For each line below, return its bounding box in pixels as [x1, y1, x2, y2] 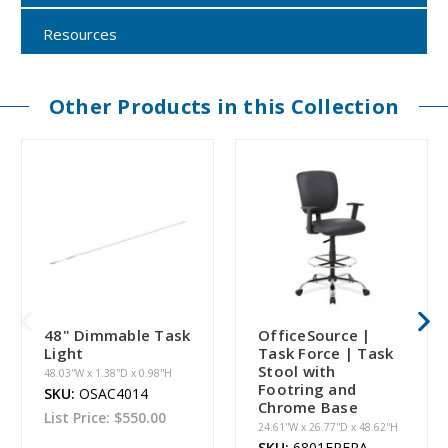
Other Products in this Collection [48, 92, 400, 120]
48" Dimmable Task [44, 324, 191, 345]
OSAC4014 [79, 383, 148, 403]
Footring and [258, 378, 356, 399]
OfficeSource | [258, 324, 371, 345]
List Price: [44, 407, 114, 427]
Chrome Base [258, 396, 358, 417]
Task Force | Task [258, 342, 394, 363]
